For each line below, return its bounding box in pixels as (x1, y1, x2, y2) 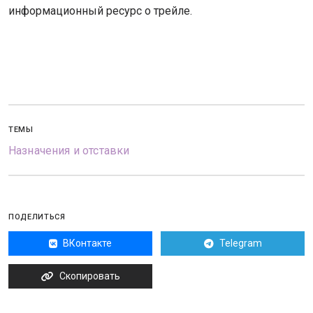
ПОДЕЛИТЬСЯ (8, 212, 66, 221)
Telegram (219, 238, 262, 249)
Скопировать (59, 270, 120, 282)
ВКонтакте (63, 238, 112, 249)
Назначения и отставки (8, 144, 130, 157)
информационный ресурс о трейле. (8, 4, 192, 17)
